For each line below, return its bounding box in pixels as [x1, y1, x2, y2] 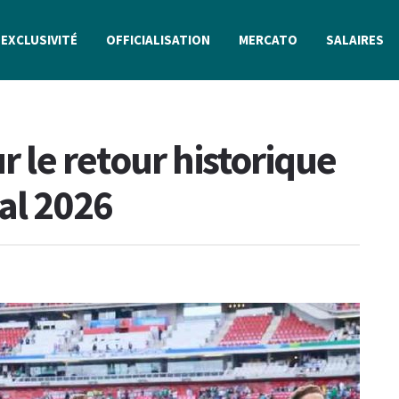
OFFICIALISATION [105, 31, 210, 48]
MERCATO [238, 31, 297, 48]
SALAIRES [325, 31, 384, 48]
